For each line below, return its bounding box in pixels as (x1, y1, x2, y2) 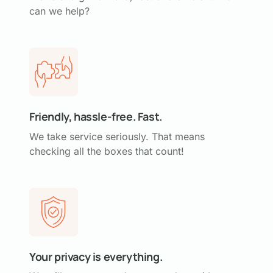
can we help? (29, 5, 90, 17)
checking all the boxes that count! (29, 144, 184, 157)
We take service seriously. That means (29, 130, 205, 143)
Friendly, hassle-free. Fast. (29, 109, 162, 124)
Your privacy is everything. (29, 249, 163, 264)
